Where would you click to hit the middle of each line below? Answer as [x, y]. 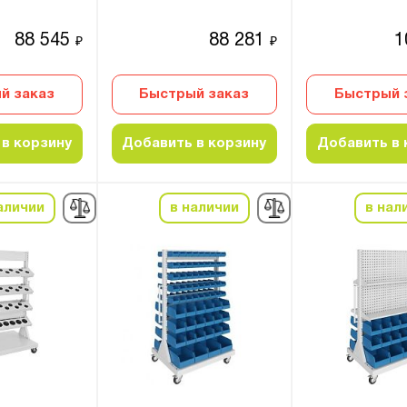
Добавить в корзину [194, 144]
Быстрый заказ [194, 94]
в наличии [205, 208]
